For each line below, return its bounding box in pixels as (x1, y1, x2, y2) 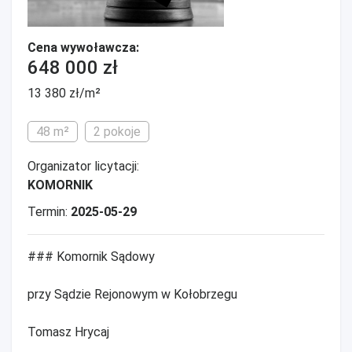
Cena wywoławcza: (27, 39, 139, 55)
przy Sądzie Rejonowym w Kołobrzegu (27, 286, 237, 302)
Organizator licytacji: (27, 158, 139, 174)
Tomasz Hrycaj (27, 324, 109, 339)
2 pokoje (93, 123, 141, 139)
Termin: (27, 203, 71, 219)
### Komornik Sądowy (27, 248, 155, 264)
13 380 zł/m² (27, 85, 101, 101)
